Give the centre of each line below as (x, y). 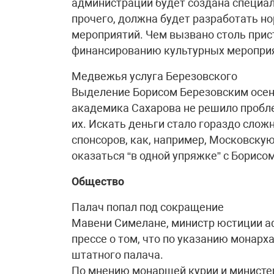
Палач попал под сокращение (148, 207)
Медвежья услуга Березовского (154, 76)
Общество (98, 181)
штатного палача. (117, 255)
